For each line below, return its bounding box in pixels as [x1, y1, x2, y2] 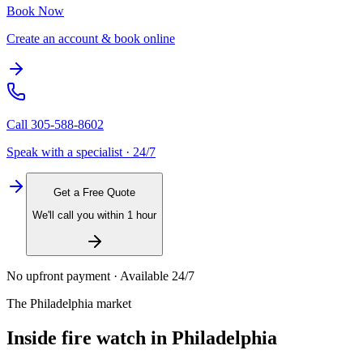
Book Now [6, 4, 64, 19]
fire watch [62, 327, 146, 349]
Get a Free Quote [53, 186, 135, 199]
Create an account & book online [6, 32, 175, 46]
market [93, 297, 131, 311]
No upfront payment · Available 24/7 [6, 269, 194, 284]
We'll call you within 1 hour [32, 208, 156, 221]
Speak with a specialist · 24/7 [6, 145, 156, 160]
